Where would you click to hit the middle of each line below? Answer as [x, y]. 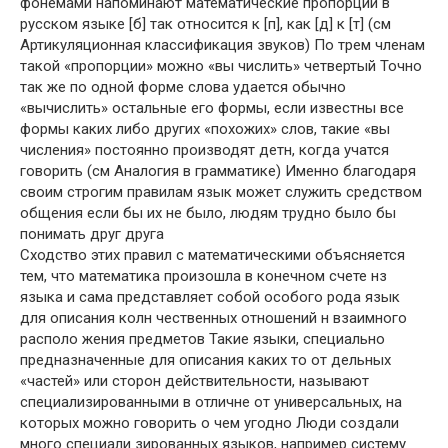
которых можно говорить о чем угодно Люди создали [209, 423]
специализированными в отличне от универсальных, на [211, 402]
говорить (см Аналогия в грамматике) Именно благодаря [218, 171]
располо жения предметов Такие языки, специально [202, 339]
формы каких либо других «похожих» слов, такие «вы [205, 129]
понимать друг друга [92, 234]
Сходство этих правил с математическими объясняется [212, 255]
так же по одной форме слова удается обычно [183, 87]
